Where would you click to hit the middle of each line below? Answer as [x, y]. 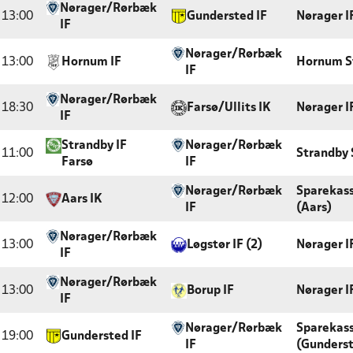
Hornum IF [91, 62]
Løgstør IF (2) [225, 245]
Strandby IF [94, 146]
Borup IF [210, 291]
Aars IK [82, 199]
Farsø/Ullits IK [229, 108]
